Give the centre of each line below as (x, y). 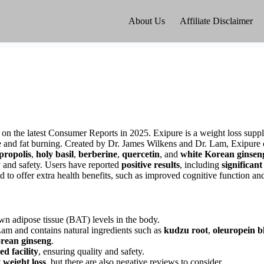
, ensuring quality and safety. (91, 251)
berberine (98, 154)
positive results (151, 165)
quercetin (141, 154)
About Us (147, 21)
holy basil (55, 154)
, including (201, 165)
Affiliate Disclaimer (216, 21)
